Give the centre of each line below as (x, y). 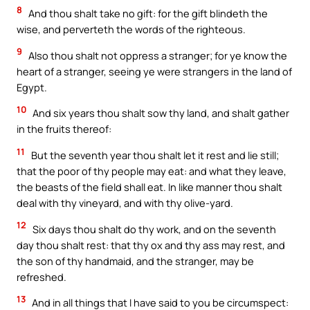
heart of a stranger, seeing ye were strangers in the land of (154, 71)
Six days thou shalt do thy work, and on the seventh (153, 229)
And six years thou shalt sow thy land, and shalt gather (160, 113)
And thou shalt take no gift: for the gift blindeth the (147, 13)
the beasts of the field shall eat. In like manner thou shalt (149, 186)
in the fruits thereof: (64, 129)
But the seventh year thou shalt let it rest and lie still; (154, 155)
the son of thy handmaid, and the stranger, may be (135, 261)
